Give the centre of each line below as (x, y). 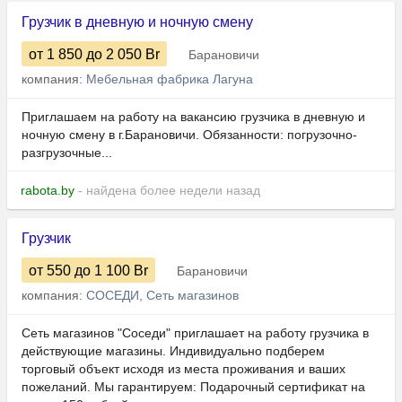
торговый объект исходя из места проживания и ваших (184, 369)
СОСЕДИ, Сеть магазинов (162, 296)
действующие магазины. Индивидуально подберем (173, 351)
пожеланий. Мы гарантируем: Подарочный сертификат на (193, 387)
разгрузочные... (67, 153)
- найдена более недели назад (167, 191)
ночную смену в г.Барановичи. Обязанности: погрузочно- (189, 135)
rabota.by (48, 191)
